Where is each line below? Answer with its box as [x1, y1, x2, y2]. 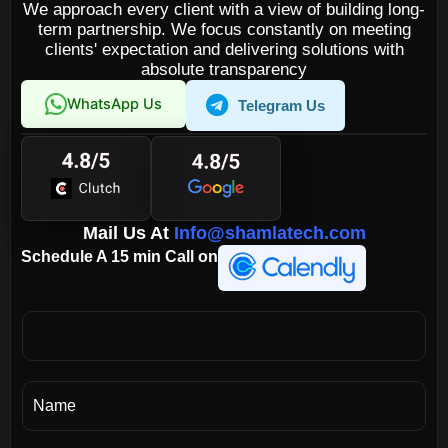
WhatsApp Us [67, 94, 162, 113]
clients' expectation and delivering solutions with [44, 39, 404, 59]
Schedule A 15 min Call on [21, 248, 218, 265]
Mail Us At [82, 223, 174, 243]
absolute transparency [141, 59, 307, 79]
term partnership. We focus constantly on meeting [37, 19, 411, 39]
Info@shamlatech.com [173, 223, 366, 243]
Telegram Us [238, 96, 325, 114]
